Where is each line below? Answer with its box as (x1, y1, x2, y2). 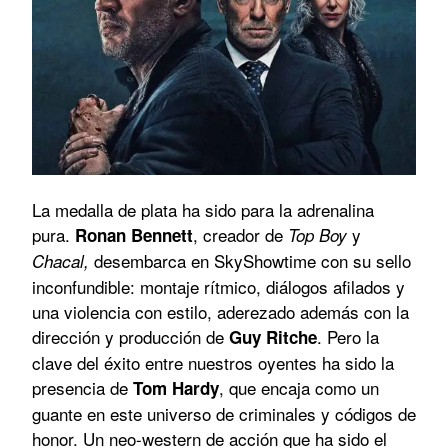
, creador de (193, 221, 288, 247)
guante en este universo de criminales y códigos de (32, 400, 416, 426)
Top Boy (288, 222, 352, 247)
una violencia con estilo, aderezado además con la (32, 298, 409, 324)
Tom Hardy (133, 375, 219, 400)
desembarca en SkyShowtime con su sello (94, 247, 411, 273)
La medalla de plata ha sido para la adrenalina (32, 196, 374, 222)
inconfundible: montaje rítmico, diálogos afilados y (32, 273, 405, 299)
